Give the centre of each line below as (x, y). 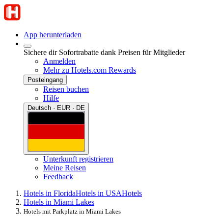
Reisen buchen (66, 89)
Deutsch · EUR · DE (56, 108)
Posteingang (45, 80)
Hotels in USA (99, 193)
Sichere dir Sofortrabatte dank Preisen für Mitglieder (104, 52)
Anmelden (59, 61)
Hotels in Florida (50, 193)
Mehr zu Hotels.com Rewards (90, 70)
